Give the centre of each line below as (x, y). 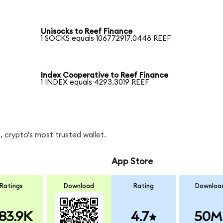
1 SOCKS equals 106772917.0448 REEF (106, 39)
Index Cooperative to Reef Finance (105, 76)
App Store (132, 162)
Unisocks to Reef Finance (87, 32)
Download (79, 186)
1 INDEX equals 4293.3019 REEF (95, 83)
